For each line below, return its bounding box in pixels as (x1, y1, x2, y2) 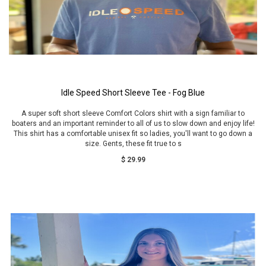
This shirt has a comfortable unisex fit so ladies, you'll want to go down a (14, 129, 252, 138)
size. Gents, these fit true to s (84, 140, 182, 148)
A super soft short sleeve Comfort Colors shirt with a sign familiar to (21, 109, 245, 118)
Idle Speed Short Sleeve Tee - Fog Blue (61, 88, 205, 97)
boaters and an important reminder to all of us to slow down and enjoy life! (11, 119, 255, 128)
